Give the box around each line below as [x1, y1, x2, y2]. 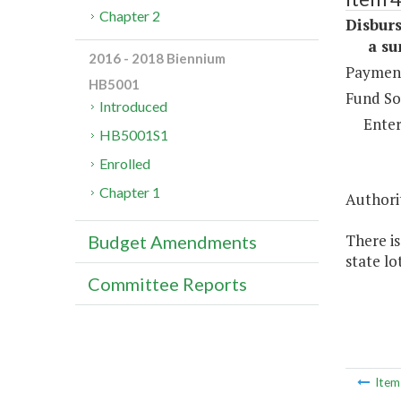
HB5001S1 [99, 126, 169, 144]
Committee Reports [88, 273, 247, 295]
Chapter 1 [99, 183, 161, 201]
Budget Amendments [88, 231, 257, 253]
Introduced [99, 98, 168, 115]
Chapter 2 [99, 7, 161, 25]
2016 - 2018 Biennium [89, 50, 226, 67]
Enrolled [99, 155, 151, 173]
